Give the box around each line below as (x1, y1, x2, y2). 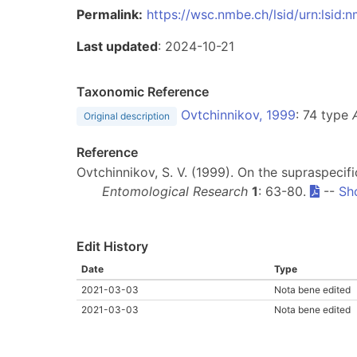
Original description (84, 110, 170, 122)
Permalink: (76, 6, 143, 22)
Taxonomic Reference (76, 84, 209, 100)
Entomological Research (102, 183, 248, 199)
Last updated (76, 38, 158, 54)
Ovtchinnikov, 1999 (181, 107, 296, 123)
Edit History (76, 238, 148, 254)
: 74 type (296, 107, 352, 123)
